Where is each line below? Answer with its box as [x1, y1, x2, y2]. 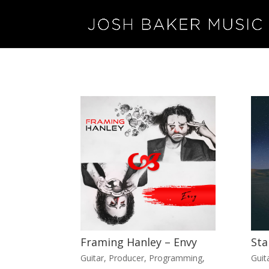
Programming [149, 252, 203, 264]
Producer [109, 252, 145, 264]
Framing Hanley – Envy [80, 235, 198, 250]
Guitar [80, 252, 104, 264]
